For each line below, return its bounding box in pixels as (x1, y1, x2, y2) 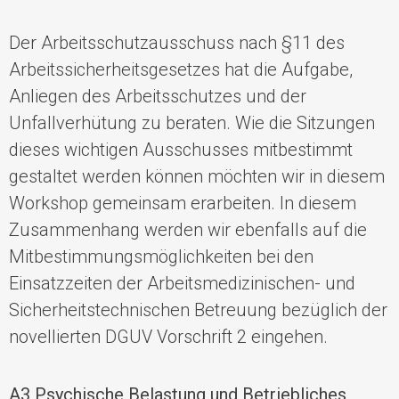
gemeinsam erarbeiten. (93, 192, 280, 215)
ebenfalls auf (231, 219, 344, 241)
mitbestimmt (253, 139, 353, 161)
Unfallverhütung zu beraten (9, 112, 226, 134)
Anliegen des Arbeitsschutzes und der (9, 85, 306, 108)
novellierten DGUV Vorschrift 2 (9, 326, 251, 348)
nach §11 (234, 32, 316, 54)
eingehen (251, 326, 323, 348)
